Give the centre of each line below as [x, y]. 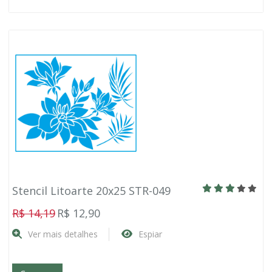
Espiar [150, 234]
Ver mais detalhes [63, 234]
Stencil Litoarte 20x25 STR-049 [91, 191]
